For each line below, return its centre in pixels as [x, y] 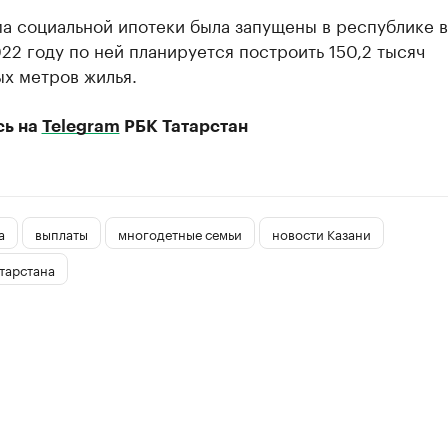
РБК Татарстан [183, 126]
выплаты [61, 232]
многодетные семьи [179, 232]
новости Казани [321, 232]
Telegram [80, 126]
